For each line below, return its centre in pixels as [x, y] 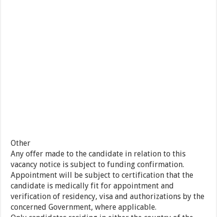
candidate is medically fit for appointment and [93, 186]
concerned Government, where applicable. [84, 207]
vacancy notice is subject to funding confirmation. [98, 165]
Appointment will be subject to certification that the [102, 175]
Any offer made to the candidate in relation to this [98, 154]
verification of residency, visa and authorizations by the [108, 197]
